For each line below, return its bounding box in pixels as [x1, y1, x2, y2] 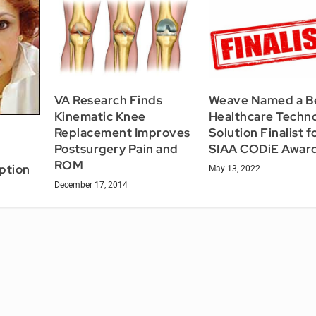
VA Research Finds [54, 92, 163, 108]
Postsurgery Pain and [54, 140, 178, 157]
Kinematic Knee [54, 108, 146, 124]
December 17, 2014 [54, 179, 128, 190]
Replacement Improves [54, 124, 190, 140]
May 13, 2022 [208, 163, 260, 174]
